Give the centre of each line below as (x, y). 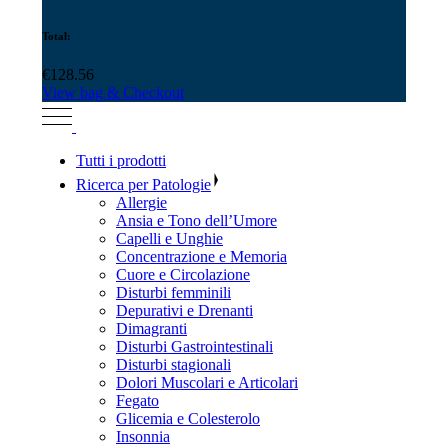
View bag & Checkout (113, 93)
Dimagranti (151, 329)
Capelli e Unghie (169, 239)
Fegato (137, 401)
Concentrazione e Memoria (201, 257)
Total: (56, 35)
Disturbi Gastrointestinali (194, 347)
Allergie (141, 203)
